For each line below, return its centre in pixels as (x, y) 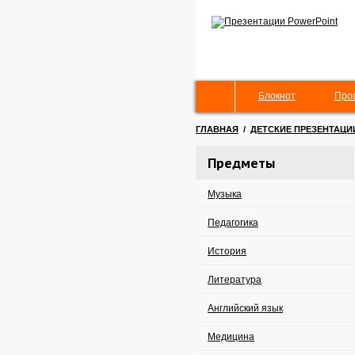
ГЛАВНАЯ (217, 129)
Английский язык (245, 308)
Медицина (231, 337)
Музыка (225, 194)
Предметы (241, 163)
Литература (235, 280)
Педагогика (233, 223)
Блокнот (277, 96)
